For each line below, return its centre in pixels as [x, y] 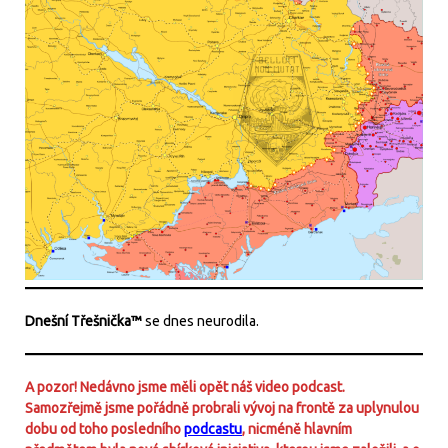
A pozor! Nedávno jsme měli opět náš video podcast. [185, 386]
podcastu [213, 428]
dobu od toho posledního [104, 428]
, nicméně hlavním [297, 428]
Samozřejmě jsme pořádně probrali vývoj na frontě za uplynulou [222, 407]
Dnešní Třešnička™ [83, 320]
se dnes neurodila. [200, 320]
